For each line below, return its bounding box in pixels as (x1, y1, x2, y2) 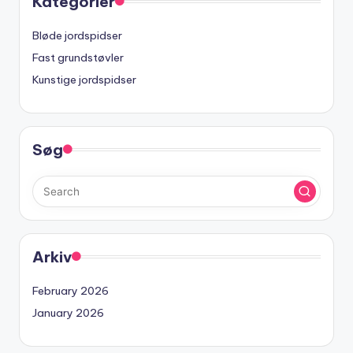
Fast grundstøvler (32, 50, 124, 65)
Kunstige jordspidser (32, 72, 136, 87)
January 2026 (32, 306, 104, 321)
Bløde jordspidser (32, 28, 122, 43)
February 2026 (32, 284, 109, 299)
